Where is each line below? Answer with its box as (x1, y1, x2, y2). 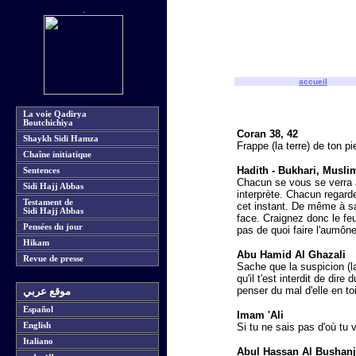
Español (23, 305, 53, 314)
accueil (299, 77, 327, 86)
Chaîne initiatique (23, 150, 91, 159)
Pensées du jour (23, 222, 83, 231)
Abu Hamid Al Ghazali (237, 249, 346, 261)
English (23, 321, 51, 330)
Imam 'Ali (237, 309, 284, 321)
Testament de (23, 198, 73, 207)
